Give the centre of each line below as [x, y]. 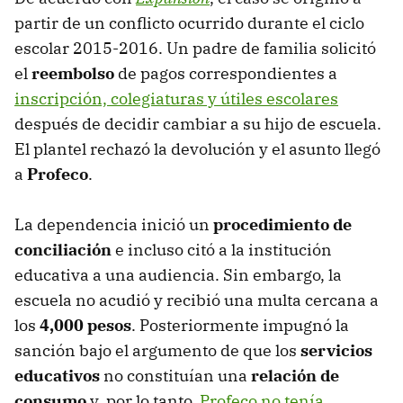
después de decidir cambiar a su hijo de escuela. [198, 124]
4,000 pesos [85, 326]
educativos [57, 376]
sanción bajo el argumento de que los [157, 351]
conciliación [63, 250]
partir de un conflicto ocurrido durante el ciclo [189, 23]
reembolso [73, 74]
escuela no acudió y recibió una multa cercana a [197, 300]
